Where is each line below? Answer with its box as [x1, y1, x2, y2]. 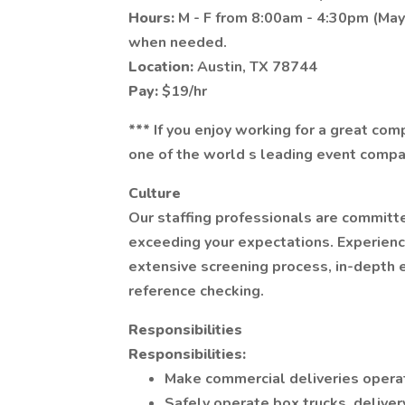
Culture [128, 184, 181, 203]
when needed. [128, 33, 227, 52]
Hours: [128, 8, 178, 28]
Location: [128, 57, 197, 77]
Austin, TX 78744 [197, 57, 317, 77]
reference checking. [128, 281, 264, 301]
